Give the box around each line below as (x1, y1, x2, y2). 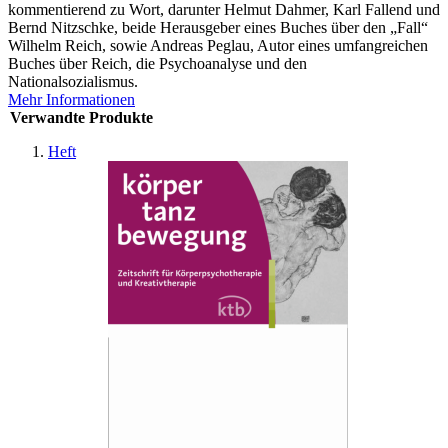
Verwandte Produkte (10, 108, 153, 126)
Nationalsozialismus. (8, 72, 138, 90)
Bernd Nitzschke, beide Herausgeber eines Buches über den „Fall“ (8, 18, 428, 36)
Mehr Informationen (8, 90, 135, 108)
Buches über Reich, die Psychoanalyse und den (8, 54, 307, 72)
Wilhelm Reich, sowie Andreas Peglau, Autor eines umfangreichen (8, 36, 428, 54)
